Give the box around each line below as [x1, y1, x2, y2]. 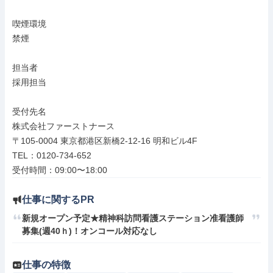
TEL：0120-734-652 [12, 151, 91, 160]
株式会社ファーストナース [12, 121, 115, 131]
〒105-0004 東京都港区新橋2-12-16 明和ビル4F [12, 136, 197, 146]
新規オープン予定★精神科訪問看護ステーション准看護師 [22, 213, 244, 223]
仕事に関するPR [22, 194, 94, 205]
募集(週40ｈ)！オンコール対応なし [22, 226, 157, 236]
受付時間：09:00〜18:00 [12, 165, 107, 175]
